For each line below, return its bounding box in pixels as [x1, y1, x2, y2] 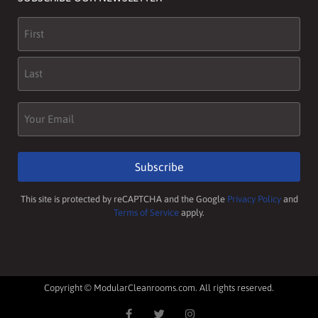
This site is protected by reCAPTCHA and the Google [20, 193, 227, 204]
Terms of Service [114, 207, 179, 218]
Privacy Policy [226, 193, 281, 204]
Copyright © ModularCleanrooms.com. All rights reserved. [44, 283, 274, 294]
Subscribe [134, 160, 184, 174]
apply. [179, 207, 204, 218]
